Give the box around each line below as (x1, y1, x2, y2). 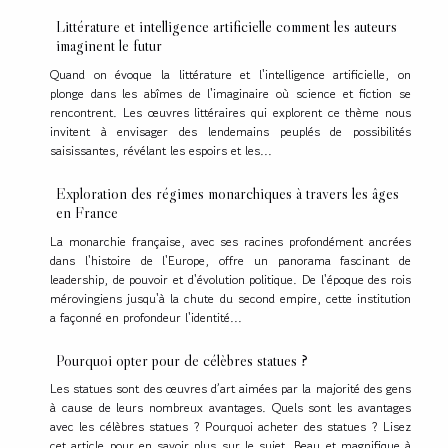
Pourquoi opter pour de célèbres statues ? (56, 349, 308, 370)
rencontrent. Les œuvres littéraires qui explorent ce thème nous (50, 102, 411, 122)
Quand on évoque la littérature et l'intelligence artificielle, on (50, 64, 411, 84)
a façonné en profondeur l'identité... (50, 307, 242, 327)
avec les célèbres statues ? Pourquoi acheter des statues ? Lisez (50, 417, 411, 437)
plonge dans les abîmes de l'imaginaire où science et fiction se (50, 83, 411, 103)
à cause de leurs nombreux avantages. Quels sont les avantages (50, 398, 411, 418)
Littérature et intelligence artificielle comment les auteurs (56, 16, 397, 37)
